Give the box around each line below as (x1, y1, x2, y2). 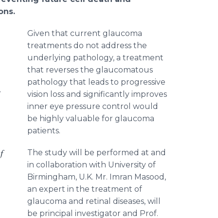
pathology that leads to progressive (27, 77, 165, 87)
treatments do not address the (27, 41, 147, 50)
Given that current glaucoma (27, 29, 142, 38)
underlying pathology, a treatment (27, 53, 163, 62)
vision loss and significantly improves (27, 90, 167, 99)
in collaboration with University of (27, 160, 156, 169)
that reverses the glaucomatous (27, 65, 153, 74)
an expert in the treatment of (27, 184, 142, 194)
